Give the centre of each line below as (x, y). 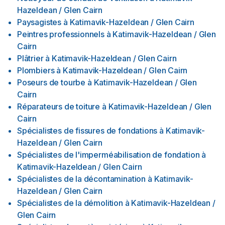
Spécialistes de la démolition (70, 203)
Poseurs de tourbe (51, 82)
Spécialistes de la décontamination (82, 179)
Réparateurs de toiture (59, 106)
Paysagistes (39, 22)
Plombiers (36, 70)
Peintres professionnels (61, 34)
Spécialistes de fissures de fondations (87, 131)
